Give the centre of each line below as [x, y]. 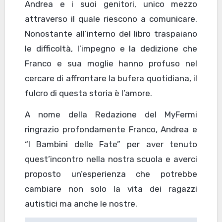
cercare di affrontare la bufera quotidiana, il [111, 78]
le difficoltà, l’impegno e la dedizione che [111, 48]
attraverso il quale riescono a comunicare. [111, 19]
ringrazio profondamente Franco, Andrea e [111, 129]
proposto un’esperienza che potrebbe [111, 174]
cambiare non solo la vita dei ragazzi [111, 189]
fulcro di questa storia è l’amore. [88, 93]
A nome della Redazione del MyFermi [111, 114]
